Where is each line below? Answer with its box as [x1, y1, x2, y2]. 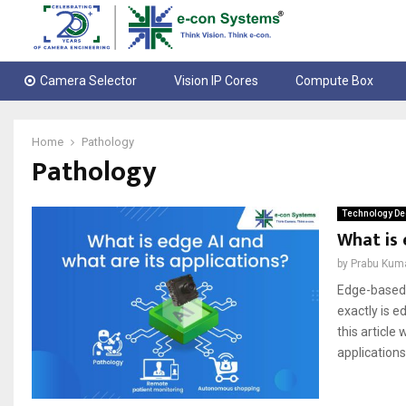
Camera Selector [40, 73, 137, 89]
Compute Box [295, 73, 374, 89]
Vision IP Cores [174, 73, 259, 89]
